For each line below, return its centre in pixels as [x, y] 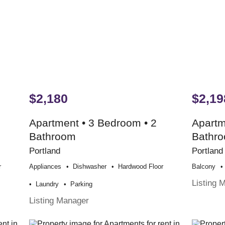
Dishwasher [90, 166]
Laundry [47, 184]
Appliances [45, 166]
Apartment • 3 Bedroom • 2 [93, 123]
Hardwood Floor [141, 166]
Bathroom [53, 136]
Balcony [204, 166]
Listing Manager [59, 200]
